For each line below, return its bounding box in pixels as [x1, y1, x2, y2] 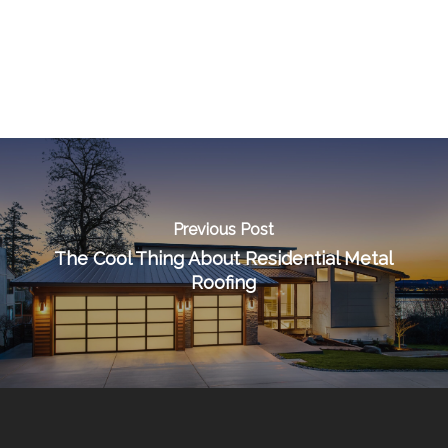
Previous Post [173, 219, 275, 239]
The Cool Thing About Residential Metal [54, 247, 394, 269]
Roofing [191, 271, 257, 293]
